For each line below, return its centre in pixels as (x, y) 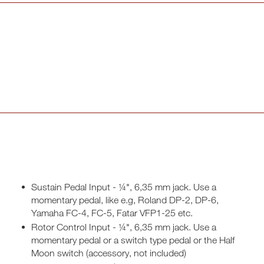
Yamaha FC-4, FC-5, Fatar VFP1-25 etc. (112, 213)
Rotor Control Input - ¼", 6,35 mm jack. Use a (123, 227)
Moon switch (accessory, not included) (108, 253)
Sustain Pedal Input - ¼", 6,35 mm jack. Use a (123, 187)
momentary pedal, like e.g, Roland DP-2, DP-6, (125, 200)
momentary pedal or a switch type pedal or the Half (133, 240)
